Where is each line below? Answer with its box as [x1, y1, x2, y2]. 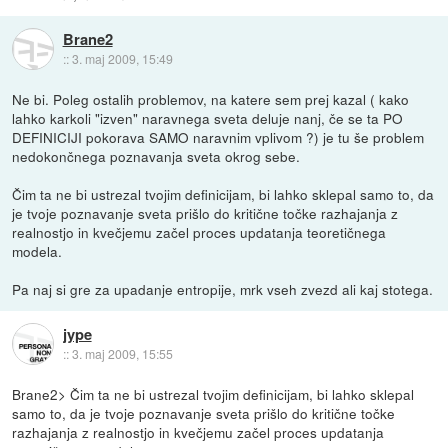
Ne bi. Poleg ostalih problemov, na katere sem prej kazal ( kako [12, 88, 410, 109]
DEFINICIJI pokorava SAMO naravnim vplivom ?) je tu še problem [12, 126, 425, 147]
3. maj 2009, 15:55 [71, 344, 173, 362]
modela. [12, 240, 63, 261]
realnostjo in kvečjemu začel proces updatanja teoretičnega [12, 221, 387, 242]
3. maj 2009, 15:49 [71, 49, 173, 67]
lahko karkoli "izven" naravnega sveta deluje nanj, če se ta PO [12, 107, 404, 128]
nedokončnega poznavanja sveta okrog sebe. [12, 145, 301, 166]
